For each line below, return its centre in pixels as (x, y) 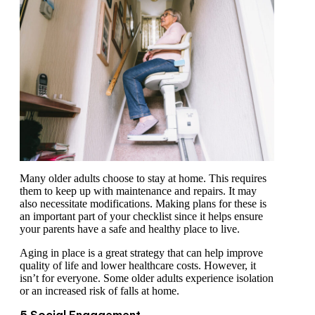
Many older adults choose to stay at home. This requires (143, 179)
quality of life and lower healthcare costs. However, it (138, 266)
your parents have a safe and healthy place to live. (131, 229)
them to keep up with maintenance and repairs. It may (138, 191)
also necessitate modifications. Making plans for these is (143, 204)
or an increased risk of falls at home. (101, 291)
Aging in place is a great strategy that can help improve (141, 253)
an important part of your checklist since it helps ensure (141, 217)
